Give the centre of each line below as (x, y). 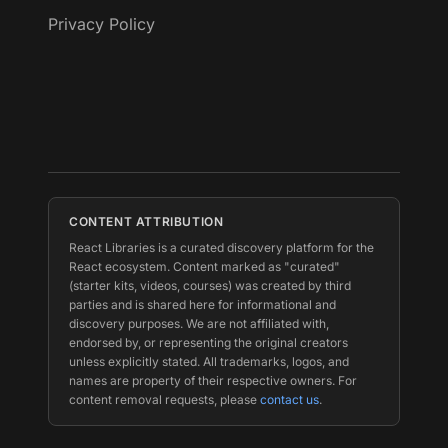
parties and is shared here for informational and (202, 304)
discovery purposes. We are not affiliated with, (199, 323)
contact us (289, 399)
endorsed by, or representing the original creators (208, 342)
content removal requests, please (163, 399)
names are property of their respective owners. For (213, 380)
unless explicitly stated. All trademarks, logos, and (209, 361)
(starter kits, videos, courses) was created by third (210, 285)
